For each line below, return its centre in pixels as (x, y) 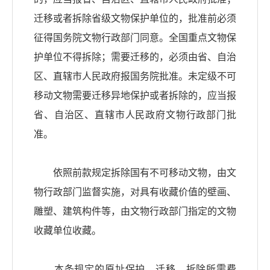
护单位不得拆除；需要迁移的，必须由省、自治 (135, 57)
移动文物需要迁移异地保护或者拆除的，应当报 (135, 96)
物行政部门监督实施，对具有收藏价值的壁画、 (135, 192)
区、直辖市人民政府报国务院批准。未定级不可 (135, 77)
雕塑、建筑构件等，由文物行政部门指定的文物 (135, 212)
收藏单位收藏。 (67, 231)
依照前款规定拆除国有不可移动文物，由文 (135, 173)
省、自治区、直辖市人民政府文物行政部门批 (135, 115)
